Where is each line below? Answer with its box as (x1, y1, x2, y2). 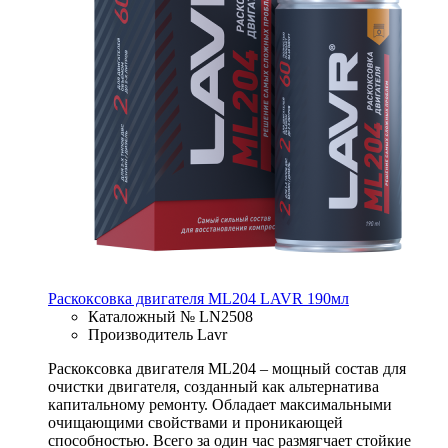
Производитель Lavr (88, 325, 227, 343)
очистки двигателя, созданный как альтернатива (48, 377, 379, 395)
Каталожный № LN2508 (88, 307, 253, 325)
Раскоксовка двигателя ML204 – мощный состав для (48, 359, 406, 377)
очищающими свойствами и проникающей (48, 413, 343, 431)
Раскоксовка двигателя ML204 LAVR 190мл (48, 289, 349, 307)
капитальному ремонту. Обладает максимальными (48, 395, 392, 413)
